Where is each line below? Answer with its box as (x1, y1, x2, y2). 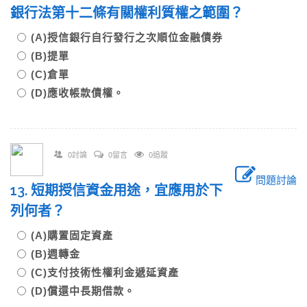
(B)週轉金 (31, 248, 80, 260)
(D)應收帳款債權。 (31, 87, 124, 99)
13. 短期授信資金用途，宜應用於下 (10, 182, 223, 199)
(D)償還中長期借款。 (31, 285, 135, 297)
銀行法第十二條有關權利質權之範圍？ (10, 5, 243, 21)
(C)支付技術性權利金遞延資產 (31, 267, 179, 278)
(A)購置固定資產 (31, 230, 113, 241)
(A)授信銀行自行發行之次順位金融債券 (31, 32, 223, 43)
